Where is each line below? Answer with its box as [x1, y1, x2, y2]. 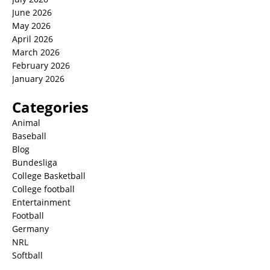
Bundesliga [12, 156, 57, 168]
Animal [12, 116, 40, 128]
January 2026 [12, 72, 64, 84]
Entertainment [12, 196, 71, 208]
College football [12, 183, 75, 195]
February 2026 [12, 59, 70, 71]
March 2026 [12, 46, 60, 58]
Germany [12, 222, 49, 234]
